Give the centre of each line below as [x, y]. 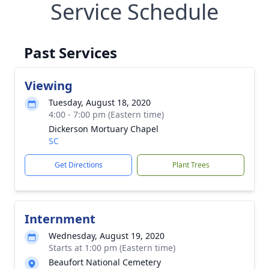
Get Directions [78, 165]
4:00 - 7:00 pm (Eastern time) [106, 114]
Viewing [49, 86]
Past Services [71, 53]
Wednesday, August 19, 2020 [107, 236]
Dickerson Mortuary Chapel [104, 129]
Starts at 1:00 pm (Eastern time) [112, 248]
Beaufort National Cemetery [105, 262]
